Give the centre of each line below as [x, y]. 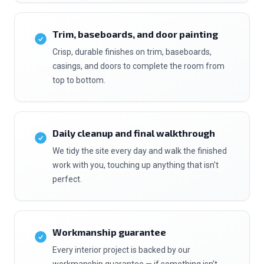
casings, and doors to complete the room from [138, 66]
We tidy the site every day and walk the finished [140, 151]
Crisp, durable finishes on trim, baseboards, [132, 52]
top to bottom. [79, 80]
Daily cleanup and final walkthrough [134, 133]
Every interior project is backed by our [121, 250]
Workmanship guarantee [109, 232]
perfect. [67, 179]
